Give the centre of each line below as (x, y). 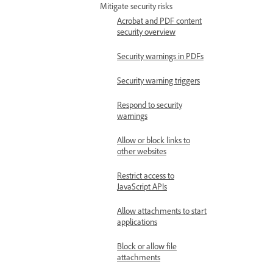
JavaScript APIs (142, 186)
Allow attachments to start (162, 211)
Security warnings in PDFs (160, 56)
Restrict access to (146, 175)
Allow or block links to (154, 140)
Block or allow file (147, 246)
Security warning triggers (158, 80)
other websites (142, 151)
